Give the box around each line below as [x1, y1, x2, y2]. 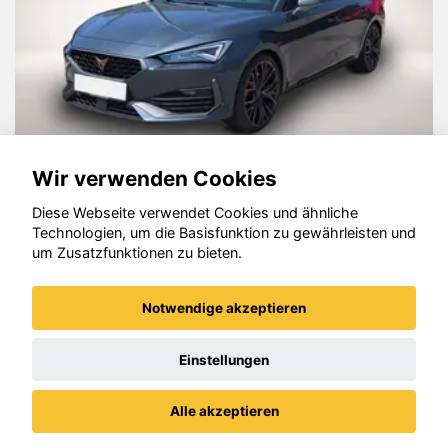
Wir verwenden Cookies [32, 165, 277, 191]
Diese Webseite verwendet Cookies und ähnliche [32, 204, 358, 222]
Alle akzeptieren [169, 403, 279, 420]
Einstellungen [179, 351, 269, 368]
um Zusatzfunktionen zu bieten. [32, 244, 242, 262]
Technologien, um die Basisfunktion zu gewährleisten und [32, 224, 416, 242]
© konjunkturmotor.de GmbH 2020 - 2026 [71, 324, 377, 344]
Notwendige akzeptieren [142, 300, 306, 317]
